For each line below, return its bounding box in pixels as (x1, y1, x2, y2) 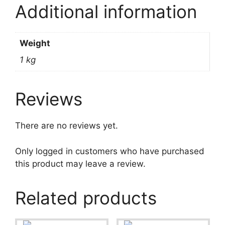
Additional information (15, 1, 197, 23)
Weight (19, 38, 50, 48)
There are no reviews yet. (15, 121, 118, 131)
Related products (15, 187, 157, 208)
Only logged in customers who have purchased (15, 146, 204, 156)
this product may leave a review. (15, 158, 146, 169)
